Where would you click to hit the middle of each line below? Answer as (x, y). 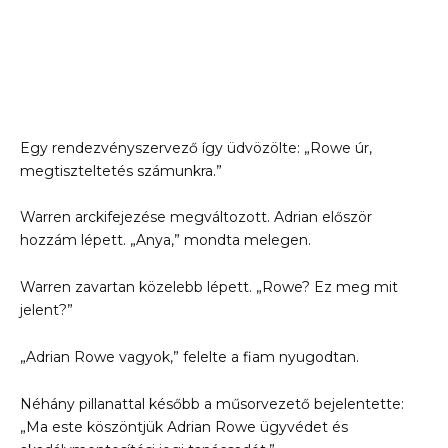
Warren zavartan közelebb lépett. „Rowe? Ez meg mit (209, 287)
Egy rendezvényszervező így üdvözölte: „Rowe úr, (196, 147)
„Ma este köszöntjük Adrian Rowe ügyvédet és (184, 426)
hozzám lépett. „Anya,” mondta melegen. (165, 240)
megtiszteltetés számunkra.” (121, 170)
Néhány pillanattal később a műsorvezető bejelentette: (212, 403)
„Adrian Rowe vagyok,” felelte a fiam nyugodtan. (189, 356)
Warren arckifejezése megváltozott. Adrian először (196, 217)
